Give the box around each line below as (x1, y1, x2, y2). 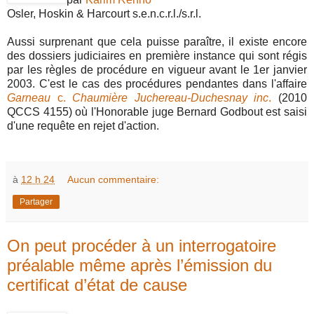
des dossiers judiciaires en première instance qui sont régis (7, 49, 307, 62)
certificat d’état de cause (7, 275, 187, 294)
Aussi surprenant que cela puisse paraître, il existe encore (7, 35, 307, 48)
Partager (20, 196, 53, 207)
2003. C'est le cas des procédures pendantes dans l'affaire (7, 77, 307, 90)
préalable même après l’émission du (7, 255, 272, 275)
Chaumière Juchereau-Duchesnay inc (72, 91, 269, 104)
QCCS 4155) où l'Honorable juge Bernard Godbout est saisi (7, 105, 307, 118)
